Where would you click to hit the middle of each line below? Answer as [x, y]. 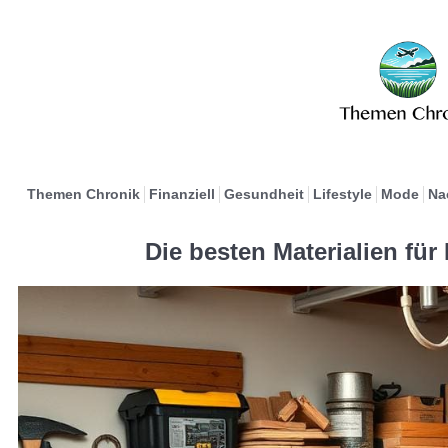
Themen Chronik [83, 194]
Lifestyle [342, 194]
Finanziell [181, 194]
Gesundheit [263, 194]
